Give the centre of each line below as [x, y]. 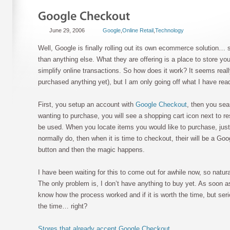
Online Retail [138, 30]
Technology [169, 30]
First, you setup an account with [87, 104]
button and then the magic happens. [91, 150]
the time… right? [63, 206]
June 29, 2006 [67, 30]
